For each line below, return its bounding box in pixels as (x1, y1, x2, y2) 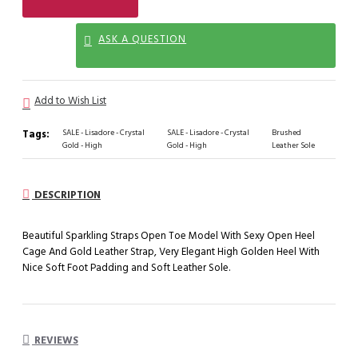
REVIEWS (32, 333, 78, 348)
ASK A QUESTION (98, 31, 187, 46)
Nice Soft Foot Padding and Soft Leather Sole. (22, 261, 230, 276)
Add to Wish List (34, 93, 106, 108)
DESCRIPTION (32, 188, 101, 203)
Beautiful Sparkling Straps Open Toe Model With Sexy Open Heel (22, 229, 315, 244)
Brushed (271, 126, 301, 138)
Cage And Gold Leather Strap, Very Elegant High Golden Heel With (22, 245, 320, 260)
